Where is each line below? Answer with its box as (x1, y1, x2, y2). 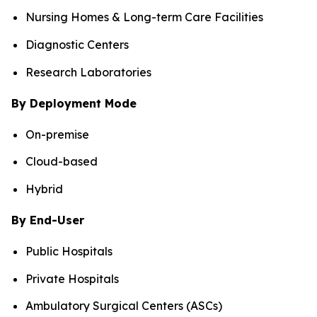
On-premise (25, 127, 89, 142)
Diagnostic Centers (25, 38, 129, 52)
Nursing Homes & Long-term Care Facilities (25, 10, 263, 25)
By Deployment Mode (11, 96, 137, 110)
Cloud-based (25, 154, 98, 169)
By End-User (11, 213, 84, 228)
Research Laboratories (25, 64, 151, 79)
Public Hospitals (25, 244, 113, 259)
